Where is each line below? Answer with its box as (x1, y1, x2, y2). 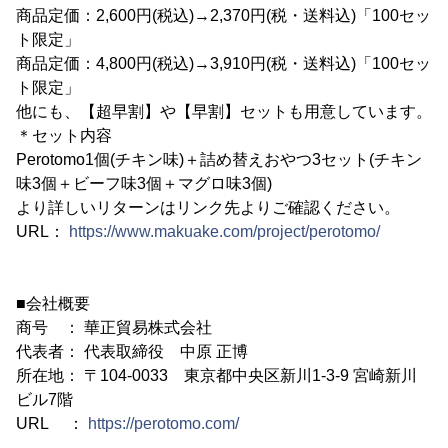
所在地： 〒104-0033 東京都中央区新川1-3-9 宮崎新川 (16, 367, 417, 385)
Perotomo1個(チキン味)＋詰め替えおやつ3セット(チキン (16, 151, 422, 169)
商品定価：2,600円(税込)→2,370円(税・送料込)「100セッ (16, 7, 431, 25)
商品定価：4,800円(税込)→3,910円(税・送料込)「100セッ (16, 55, 431, 73)
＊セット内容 (16, 127, 112, 145)
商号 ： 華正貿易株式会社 (16, 319, 212, 337)
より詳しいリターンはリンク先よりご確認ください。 (16, 199, 400, 217)
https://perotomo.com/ (88, 415, 239, 433)
